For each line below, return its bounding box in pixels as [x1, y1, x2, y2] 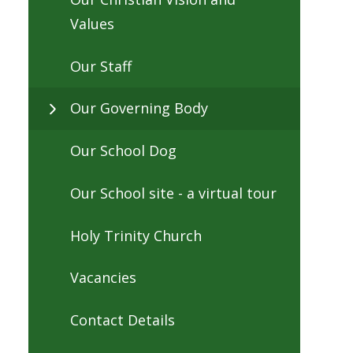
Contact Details [70, 310, 175, 330]
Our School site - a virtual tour [70, 183, 277, 203]
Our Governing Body [70, 98, 208, 118]
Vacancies [70, 268, 136, 288]
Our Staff [70, 56, 132, 76]
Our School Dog [70, 141, 176, 161]
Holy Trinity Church [70, 225, 202, 245]
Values [70, 13, 114, 33]
